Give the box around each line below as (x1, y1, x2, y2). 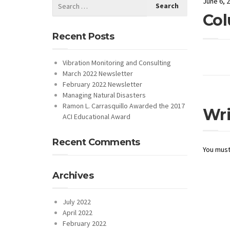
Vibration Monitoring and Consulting (63, 57, 171, 67)
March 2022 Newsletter (63, 68, 133, 78)
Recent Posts (52, 30, 114, 42)
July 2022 (63, 197, 91, 206)
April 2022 (63, 207, 92, 217)
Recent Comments (52, 136, 140, 148)
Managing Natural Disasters (63, 90, 146, 100)
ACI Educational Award (63, 111, 130, 121)
